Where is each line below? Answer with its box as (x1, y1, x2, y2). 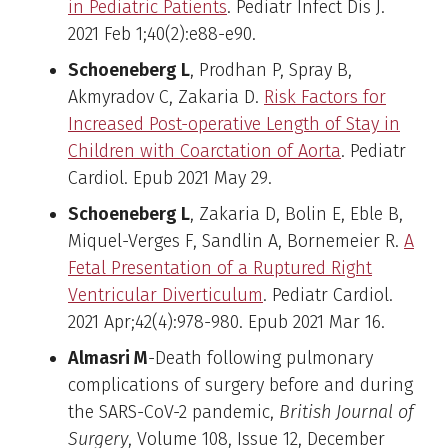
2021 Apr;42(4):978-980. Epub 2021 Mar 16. (68, 310, 385, 333)
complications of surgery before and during (68, 373, 413, 396)
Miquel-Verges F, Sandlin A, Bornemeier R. (68, 229, 404, 252)
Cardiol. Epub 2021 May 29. (68, 166, 272, 189)
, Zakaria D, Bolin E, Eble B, (190, 202, 403, 225)
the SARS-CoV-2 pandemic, (68, 400, 279, 423)
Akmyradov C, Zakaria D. (68, 85, 264, 108)
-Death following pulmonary (148, 346, 373, 369)
